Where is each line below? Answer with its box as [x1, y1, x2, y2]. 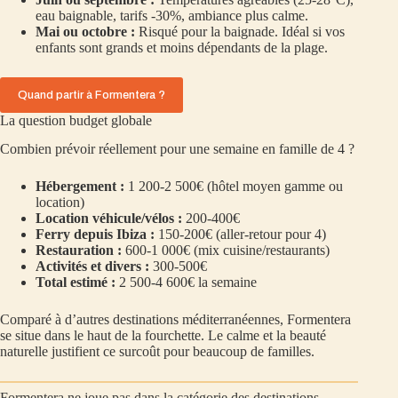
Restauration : [36, 243, 122, 259]
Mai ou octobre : [36, 23, 135, 39]
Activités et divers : [36, 259, 149, 275]
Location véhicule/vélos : [36, 211, 182, 227]
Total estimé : [36, 275, 115, 291]
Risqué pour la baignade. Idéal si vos [135, 23, 345, 39]
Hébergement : [36, 179, 124, 195]
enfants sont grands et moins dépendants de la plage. [36, 39, 328, 55]
